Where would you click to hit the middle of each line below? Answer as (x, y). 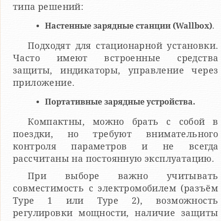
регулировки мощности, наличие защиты (116, 213)
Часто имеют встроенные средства (116, 58)
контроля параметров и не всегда (116, 147)
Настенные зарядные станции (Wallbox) (129, 26)
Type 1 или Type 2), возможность (116, 201)
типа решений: (48, 7)
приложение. (44, 83)
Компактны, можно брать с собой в (123, 122)
